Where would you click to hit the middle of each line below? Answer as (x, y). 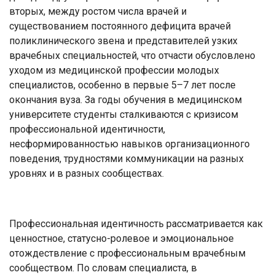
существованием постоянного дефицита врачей (120, 26)
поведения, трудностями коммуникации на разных (126, 158)
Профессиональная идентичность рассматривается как (136, 223)
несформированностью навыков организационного (130, 144)
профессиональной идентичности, (87, 129)
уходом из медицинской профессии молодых (114, 70)
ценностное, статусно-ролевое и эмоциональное (122, 238)
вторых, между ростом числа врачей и (98, 11)
